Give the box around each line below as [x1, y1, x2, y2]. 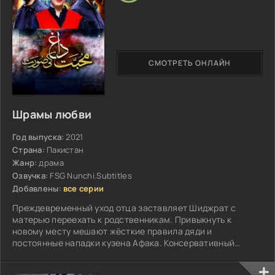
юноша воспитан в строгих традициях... [12, 248, 182, 260]
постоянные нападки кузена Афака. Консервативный [12, 236, 235, 249]
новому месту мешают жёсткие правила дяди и [12, 225, 212, 237]
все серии [63, 182, 104, 194]
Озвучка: [12, 169, 48, 181]
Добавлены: [12, 182, 61, 194]
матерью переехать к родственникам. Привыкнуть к [12, 213, 232, 225]
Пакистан [46, 144, 84, 155]
